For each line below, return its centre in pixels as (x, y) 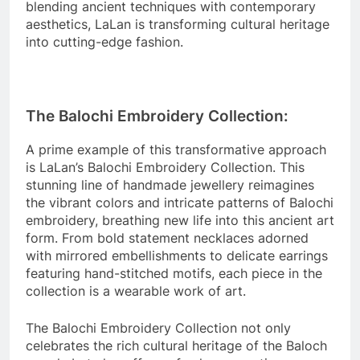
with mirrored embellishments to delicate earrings (177, 255)
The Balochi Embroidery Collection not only (158, 327)
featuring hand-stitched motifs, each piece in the (174, 273)
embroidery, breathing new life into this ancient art (180, 220)
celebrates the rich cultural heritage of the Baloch (176, 345)
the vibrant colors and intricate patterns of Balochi (180, 202)
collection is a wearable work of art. (136, 290)
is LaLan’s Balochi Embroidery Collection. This (165, 167)
